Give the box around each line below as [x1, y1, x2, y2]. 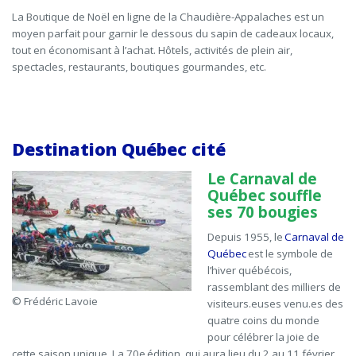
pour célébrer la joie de [207, 330, 319, 345]
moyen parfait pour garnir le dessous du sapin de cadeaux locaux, [12, 26, 334, 41]
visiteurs [207, 296, 249, 311]
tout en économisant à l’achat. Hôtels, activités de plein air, [12, 43, 292, 58]
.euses [249, 296, 281, 311]
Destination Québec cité [12, 137, 226, 161]
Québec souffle [207, 185, 322, 207]
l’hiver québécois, [207, 263, 292, 278]
